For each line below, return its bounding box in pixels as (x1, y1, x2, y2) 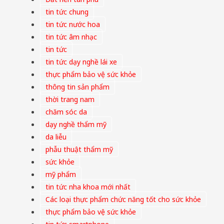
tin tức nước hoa (45, 19, 100, 29)
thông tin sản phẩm (45, 82, 109, 92)
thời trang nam (45, 94, 94, 104)
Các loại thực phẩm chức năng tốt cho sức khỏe (45, 194, 201, 204)
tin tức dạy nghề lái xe (45, 57, 117, 67)
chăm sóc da (45, 107, 87, 117)
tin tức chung (45, 7, 88, 17)
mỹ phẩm (45, 169, 76, 179)
